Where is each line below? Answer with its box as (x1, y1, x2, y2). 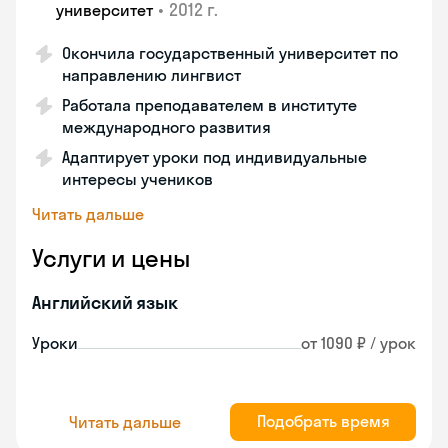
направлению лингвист (62, 65, 241, 85)
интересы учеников (62, 169, 213, 189)
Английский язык (32, 291, 178, 314)
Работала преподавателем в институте (62, 95, 357, 115)
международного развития (62, 117, 271, 137)
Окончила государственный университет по (62, 43, 398, 63)
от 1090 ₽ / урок (301, 333, 416, 353)
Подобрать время (256, 411, 390, 431)
